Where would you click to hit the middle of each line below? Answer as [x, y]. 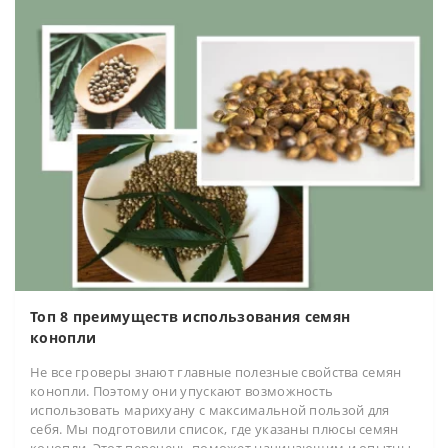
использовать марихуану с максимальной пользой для [210, 409]
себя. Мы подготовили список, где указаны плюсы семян [214, 428]
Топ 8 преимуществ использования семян [190, 316]
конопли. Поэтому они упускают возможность [182, 390]
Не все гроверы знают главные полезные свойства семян [216, 371]
